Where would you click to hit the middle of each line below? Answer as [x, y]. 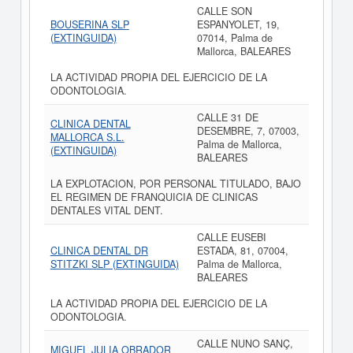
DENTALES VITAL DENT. [106, 210]
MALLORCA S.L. [87, 137]
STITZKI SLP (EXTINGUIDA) [114, 264]
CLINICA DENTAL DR [99, 251]
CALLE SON [224, 11]
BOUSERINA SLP [89, 24]
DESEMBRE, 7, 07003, [248, 131]
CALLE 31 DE [227, 117]
